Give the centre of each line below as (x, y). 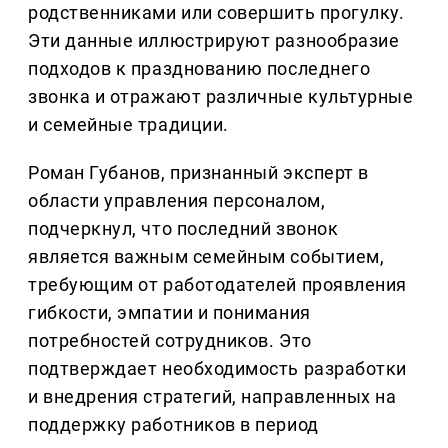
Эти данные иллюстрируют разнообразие (214, 41)
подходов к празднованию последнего (199, 69)
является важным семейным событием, (206, 257)
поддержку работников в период (173, 425)
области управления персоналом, (177, 201)
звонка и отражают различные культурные (221, 97)
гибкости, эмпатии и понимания (169, 313)
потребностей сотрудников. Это (170, 341)
